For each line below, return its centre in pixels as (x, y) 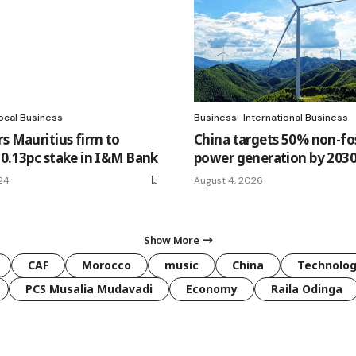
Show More (172, 240)
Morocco (106, 265)
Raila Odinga (307, 288)
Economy (212, 288)
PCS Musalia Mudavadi (89, 288)
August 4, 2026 (228, 180)
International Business (296, 117)
